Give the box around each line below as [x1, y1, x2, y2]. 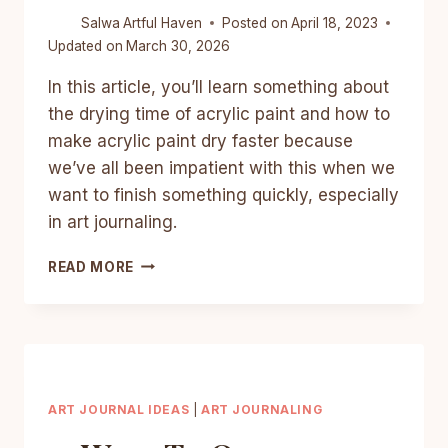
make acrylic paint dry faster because [48, 130, 353, 151]
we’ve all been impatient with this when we [48, 157, 395, 178]
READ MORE [48, 258, 135, 275]
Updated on [48, 37, 123, 54]
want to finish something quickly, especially [48, 184, 399, 205]
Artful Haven [123, 14, 203, 31]
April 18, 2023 [291, 14, 379, 31]
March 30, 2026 [126, 37, 231, 54]
